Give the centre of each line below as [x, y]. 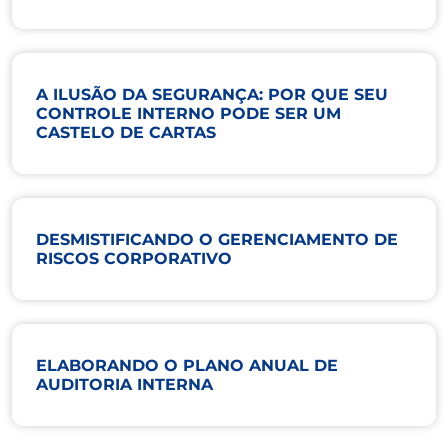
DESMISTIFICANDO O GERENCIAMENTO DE [217, 239]
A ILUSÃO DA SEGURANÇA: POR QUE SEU [212, 94]
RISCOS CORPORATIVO [134, 258]
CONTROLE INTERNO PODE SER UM [188, 113]
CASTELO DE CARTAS [126, 132]
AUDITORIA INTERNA [124, 384]
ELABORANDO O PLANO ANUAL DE [187, 365]
